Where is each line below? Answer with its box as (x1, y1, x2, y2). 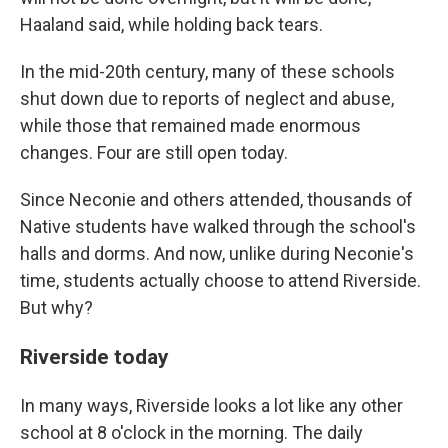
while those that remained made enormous (20, 114, 361, 136)
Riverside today (20, 343, 169, 369)
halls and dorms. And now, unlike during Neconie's (20, 242, 414, 264)
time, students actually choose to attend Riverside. (20, 269, 421, 291)
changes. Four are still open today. (20, 141, 288, 163)
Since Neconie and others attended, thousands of (20, 188, 413, 210)
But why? (20, 296, 93, 318)
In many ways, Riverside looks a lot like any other (20, 394, 403, 416)
